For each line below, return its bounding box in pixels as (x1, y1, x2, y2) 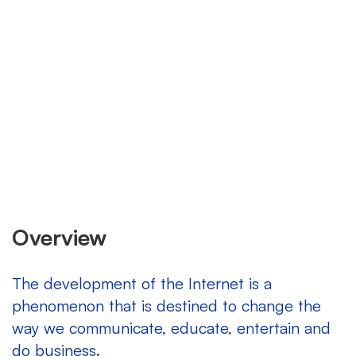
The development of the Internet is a (12, 273, 272, 293)
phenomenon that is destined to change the (12, 296, 321, 315)
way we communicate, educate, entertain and (12, 318, 331, 338)
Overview (12, 223, 106, 251)
